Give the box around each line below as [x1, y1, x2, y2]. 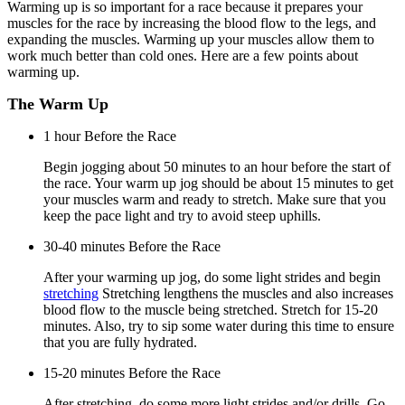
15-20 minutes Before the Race [43, 364, 221, 381]
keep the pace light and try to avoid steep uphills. [43, 207, 321, 223]
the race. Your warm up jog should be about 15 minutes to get [43, 174, 393, 191]
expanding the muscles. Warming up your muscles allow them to [7, 31, 374, 47]
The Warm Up [7, 94, 108, 113]
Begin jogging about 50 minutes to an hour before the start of [43, 158, 391, 174]
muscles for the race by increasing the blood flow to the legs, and [7, 14, 376, 31]
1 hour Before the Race [43, 127, 176, 144]
